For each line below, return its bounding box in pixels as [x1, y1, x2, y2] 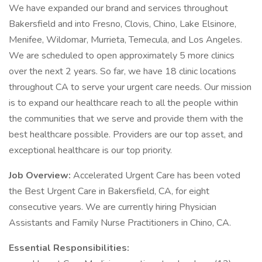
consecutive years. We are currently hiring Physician [9, 201, 216, 213]
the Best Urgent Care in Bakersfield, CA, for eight [9, 185, 209, 198]
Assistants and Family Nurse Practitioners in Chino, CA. [9, 216, 231, 229]
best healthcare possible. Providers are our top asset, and [9, 128, 243, 141]
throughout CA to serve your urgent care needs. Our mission [9, 81, 251, 94]
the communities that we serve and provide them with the [9, 112, 243, 125]
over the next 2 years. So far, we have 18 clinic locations [9, 65, 236, 78]
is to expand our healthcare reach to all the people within [9, 96, 238, 109]
